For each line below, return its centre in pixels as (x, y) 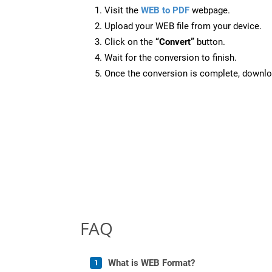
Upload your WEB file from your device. (183, 26)
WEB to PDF (165, 10)
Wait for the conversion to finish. (171, 57)
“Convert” (175, 42)
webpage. (210, 10)
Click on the (130, 42)
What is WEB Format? (151, 263)
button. (210, 42)
